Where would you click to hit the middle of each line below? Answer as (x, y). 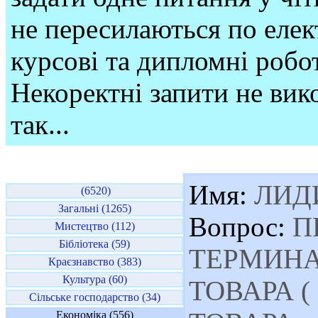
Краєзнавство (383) (94, 262)
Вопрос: (237, 227)
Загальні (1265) (94, 208)
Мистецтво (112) (94, 226)
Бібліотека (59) (94, 244)
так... (40, 125)
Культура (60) (94, 279)
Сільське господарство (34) (94, 297)
